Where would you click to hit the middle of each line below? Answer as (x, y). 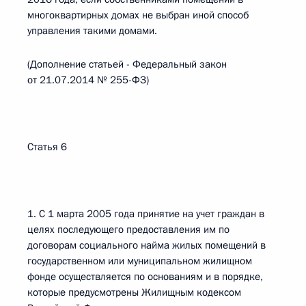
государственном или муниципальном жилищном (140, 261)
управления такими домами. (92, 31)
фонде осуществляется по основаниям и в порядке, (145, 277)
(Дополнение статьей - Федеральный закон (127, 64)
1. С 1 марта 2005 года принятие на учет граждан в (146, 214)
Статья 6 (47, 147)
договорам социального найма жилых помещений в (147, 245)
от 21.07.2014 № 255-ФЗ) (88, 80)
